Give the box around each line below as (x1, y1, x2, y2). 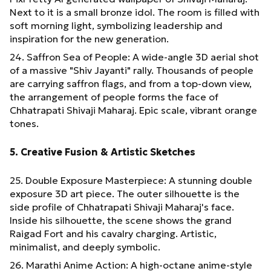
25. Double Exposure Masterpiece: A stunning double (10, 174, 252, 186)
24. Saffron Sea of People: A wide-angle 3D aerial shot (10, 50, 259, 63)
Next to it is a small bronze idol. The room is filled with (10, 5, 260, 18)
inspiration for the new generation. (10, 32, 169, 45)
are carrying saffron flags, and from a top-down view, (10, 77, 252, 90)
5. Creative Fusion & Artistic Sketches (10, 145, 195, 158)
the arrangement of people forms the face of (10, 90, 218, 103)
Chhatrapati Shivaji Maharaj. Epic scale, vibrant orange (10, 103, 257, 116)
